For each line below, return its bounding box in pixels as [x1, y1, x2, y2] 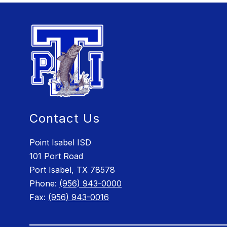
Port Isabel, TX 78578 [29, 165, 116, 175]
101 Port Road [29, 151, 84, 162]
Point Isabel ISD [29, 137, 92, 148]
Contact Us [29, 111, 100, 126]
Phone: [29, 178, 60, 189]
